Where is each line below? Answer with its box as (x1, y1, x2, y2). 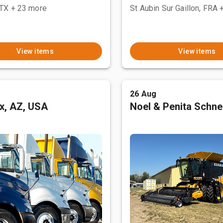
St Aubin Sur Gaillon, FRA (130, 3, 218, 13)
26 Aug (130, 89, 157, 99)
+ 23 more (10, 3, 47, 13)
